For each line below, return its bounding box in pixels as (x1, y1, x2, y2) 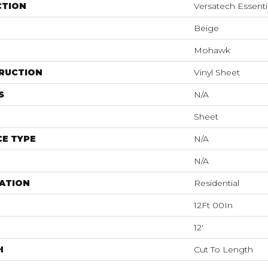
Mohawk (194, 45, 230, 56)
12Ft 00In (194, 200, 233, 211)
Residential (194, 178, 239, 188)
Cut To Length (194, 244, 253, 255)
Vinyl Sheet (194, 67, 240, 78)
